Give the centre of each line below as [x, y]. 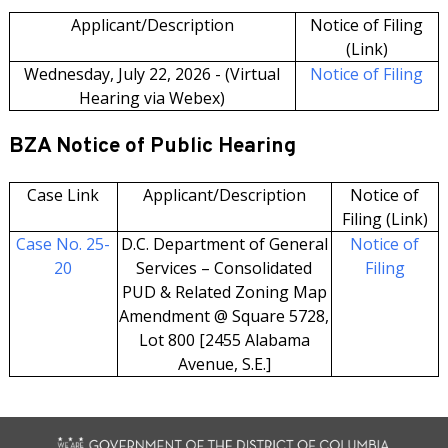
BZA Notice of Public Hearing [152, 146]
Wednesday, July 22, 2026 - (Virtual [152, 74]
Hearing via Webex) [152, 98]
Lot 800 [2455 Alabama [224, 340]
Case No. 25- [63, 244]
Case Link [63, 195]
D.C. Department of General [224, 244]
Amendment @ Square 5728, [224, 316]
